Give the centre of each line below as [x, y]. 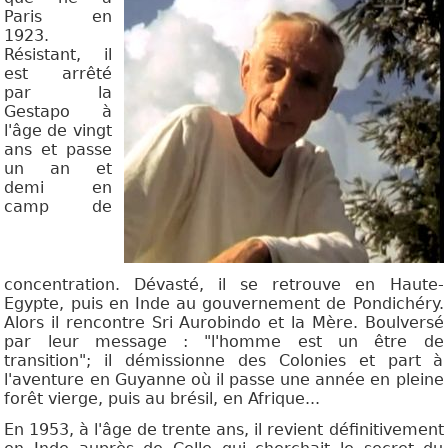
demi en [58, 188]
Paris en [58, 17]
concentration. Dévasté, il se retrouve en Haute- [224, 285]
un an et [58, 169]
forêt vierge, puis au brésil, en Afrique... [162, 399]
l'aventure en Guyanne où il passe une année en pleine [224, 380]
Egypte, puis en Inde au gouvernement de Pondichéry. [224, 304]
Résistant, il [58, 55]
